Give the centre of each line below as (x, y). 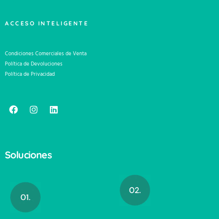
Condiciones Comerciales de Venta (46, 53)
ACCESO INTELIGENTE (47, 23)
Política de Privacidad (30, 74)
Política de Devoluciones (34, 64)
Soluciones (28, 155)
